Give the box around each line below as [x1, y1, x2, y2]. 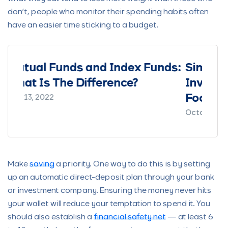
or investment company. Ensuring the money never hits [8, 187, 211, 195]
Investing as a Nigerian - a [50, 78, 195, 90]
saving [30, 160, 54, 168]
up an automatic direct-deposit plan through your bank [8, 174, 214, 182]
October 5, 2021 [50, 109, 110, 117]
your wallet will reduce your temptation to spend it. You [8, 200, 210, 208]
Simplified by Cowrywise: [50, 63, 190, 74]
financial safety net [94, 213, 166, 221]
